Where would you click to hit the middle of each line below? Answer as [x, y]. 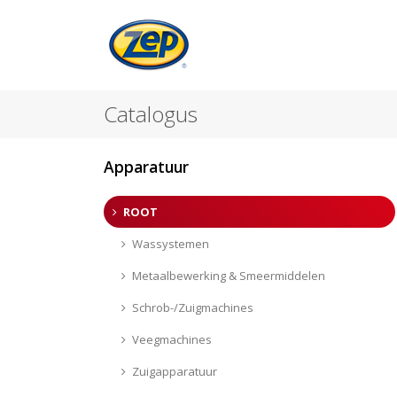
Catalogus [151, 113]
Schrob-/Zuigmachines [192, 307]
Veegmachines [171, 339]
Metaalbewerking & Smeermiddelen [228, 275]
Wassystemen [170, 243]
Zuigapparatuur [174, 371]
